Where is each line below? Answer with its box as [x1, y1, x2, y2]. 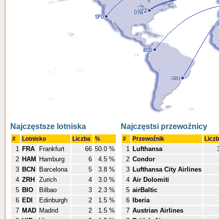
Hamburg [39, 155, 66, 163]
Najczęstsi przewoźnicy [121, 122, 207, 131]
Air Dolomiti [132, 176, 169, 183]
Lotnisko [22, 135, 47, 142]
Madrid [39, 207, 60, 214]
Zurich [39, 176, 59, 183]
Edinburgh [39, 197, 69, 204]
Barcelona [39, 166, 69, 173]
